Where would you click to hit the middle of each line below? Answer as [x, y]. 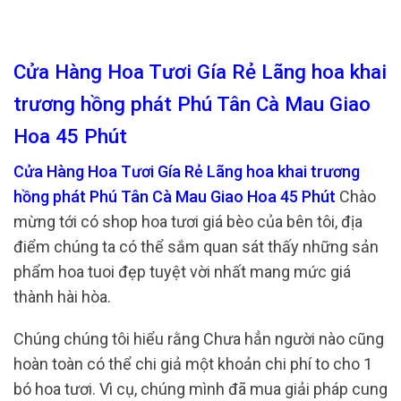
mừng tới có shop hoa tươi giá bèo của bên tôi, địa [188, 221]
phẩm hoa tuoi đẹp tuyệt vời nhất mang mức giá [182, 271]
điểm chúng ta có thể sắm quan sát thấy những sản [196, 246]
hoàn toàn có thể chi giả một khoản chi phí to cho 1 [193, 364]
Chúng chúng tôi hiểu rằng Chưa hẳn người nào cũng [199, 339]
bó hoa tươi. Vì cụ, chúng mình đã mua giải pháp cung [200, 389]
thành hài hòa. [62, 296]
